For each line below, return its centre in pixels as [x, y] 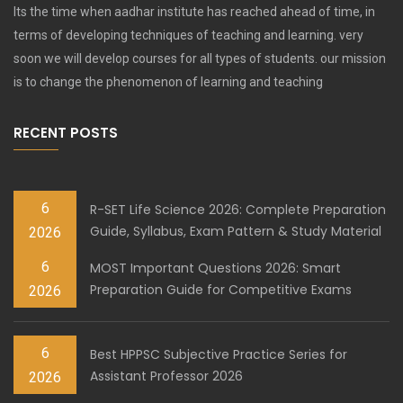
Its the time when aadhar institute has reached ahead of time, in [194, 12]
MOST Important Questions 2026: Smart [215, 268]
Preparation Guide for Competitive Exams [221, 289]
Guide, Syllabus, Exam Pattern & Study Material [236, 231]
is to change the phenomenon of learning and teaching [168, 82]
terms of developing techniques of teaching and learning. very [188, 36]
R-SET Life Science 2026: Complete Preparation [238, 209]
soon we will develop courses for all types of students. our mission [200, 59]
